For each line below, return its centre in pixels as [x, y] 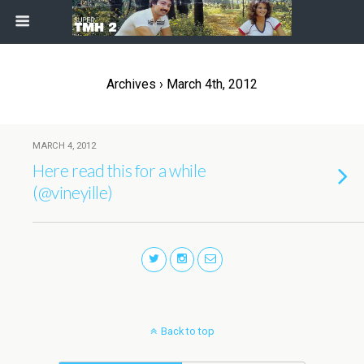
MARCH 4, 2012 [64, 146]
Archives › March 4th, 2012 [182, 84]
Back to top [187, 331]
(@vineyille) [73, 192]
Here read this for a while [119, 170]
